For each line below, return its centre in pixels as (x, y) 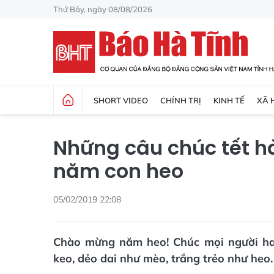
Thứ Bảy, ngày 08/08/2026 (103, 9)
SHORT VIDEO (121, 100)
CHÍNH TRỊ (181, 100)
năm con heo (118, 171)
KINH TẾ (229, 100)
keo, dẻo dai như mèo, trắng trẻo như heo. (163, 258)
